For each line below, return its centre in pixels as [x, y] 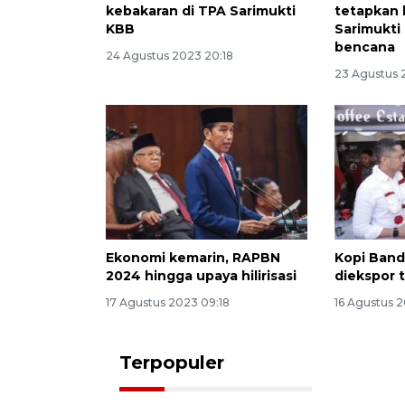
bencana [365, 47]
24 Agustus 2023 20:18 [170, 56]
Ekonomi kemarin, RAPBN [193, 258]
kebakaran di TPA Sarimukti [201, 11]
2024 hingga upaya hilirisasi [201, 276]
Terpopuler [172, 363]
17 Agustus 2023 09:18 [168, 303]
